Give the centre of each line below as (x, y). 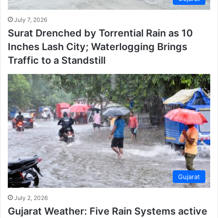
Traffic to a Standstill (57, 60)
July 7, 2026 (31, 19)
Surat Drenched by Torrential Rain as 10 (100, 33)
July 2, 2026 (31, 198)
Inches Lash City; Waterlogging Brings (98, 46)
